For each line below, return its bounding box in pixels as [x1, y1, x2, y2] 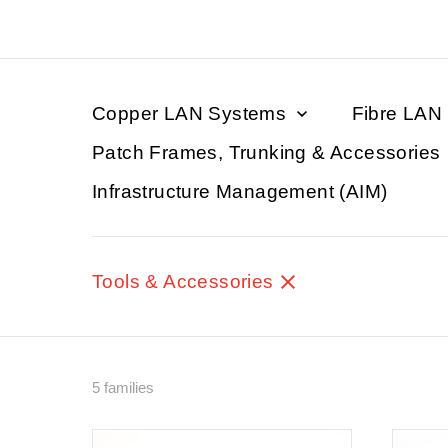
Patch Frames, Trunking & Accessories [92, 141, 446, 163]
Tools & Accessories [92, 270, 279, 292]
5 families [92, 378, 154, 396]
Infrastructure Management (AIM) [92, 180, 388, 202]
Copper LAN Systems [92, 102, 292, 124]
